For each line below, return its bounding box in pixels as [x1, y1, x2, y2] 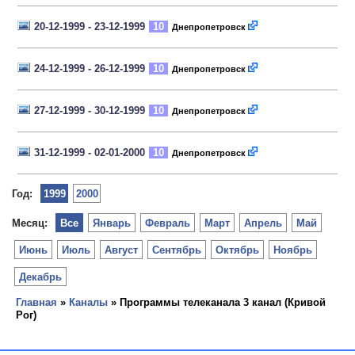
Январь [93, 217, 131, 229]
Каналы [69, 296, 108, 308]
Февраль [145, 217, 190, 229]
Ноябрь [273, 244, 312, 256]
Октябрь [216, 244, 259, 256]
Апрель [244, 217, 282, 229]
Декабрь [19, 271, 62, 283]
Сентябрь [152, 244, 201, 256]
